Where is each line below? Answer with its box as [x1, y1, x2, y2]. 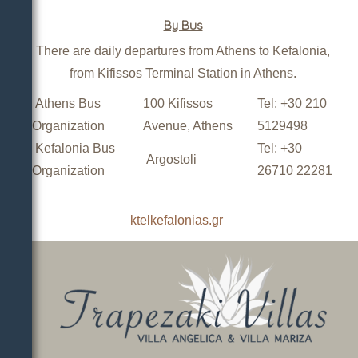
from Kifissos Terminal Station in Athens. [70, 66, 296, 80]
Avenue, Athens [143, 118, 236, 133]
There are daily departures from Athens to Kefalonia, [36, 43, 330, 58]
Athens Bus [32, 96, 101, 110]
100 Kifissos [143, 96, 213, 110]
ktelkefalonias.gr [130, 213, 223, 227]
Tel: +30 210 [257, 96, 327, 110]
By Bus [163, 16, 203, 33]
